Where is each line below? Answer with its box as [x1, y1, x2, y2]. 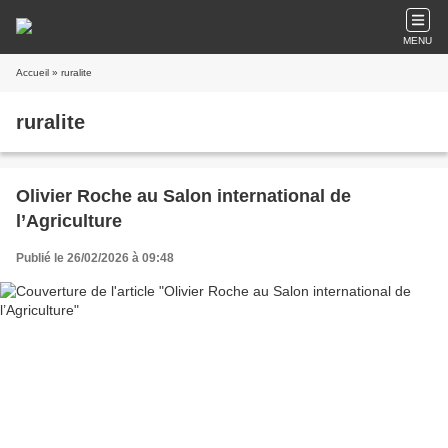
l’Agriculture [16, 211, 122, 231]
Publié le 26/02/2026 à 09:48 [16, 251, 174, 265]
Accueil [16, 67, 49, 78]
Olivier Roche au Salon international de [16, 186, 351, 206]
